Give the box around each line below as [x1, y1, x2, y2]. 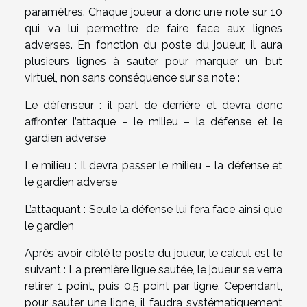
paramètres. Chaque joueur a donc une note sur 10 [25, 5, 282, 19]
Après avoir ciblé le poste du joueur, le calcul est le [25, 246, 282, 260]
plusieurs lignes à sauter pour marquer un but [25, 54, 282, 68]
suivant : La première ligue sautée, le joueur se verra [25, 262, 282, 276]
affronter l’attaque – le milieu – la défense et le [25, 114, 282, 128]
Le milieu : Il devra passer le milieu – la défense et [25, 158, 282, 172]
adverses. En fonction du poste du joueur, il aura [25, 38, 282, 51]
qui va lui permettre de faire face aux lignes [25, 21, 282, 35]
